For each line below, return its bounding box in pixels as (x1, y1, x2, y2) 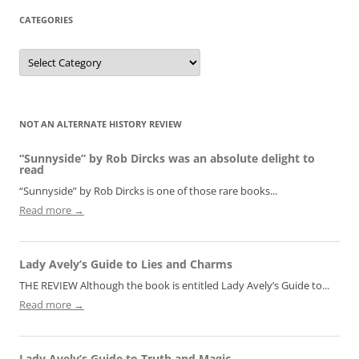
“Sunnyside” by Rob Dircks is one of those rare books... (19, 184, 277, 199)
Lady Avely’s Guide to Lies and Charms (19, 256, 232, 272)
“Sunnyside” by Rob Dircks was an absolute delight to (19, 151, 315, 167)
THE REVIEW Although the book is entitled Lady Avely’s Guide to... (19, 278, 329, 293)
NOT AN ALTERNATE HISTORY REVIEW (19, 118, 182, 131)
